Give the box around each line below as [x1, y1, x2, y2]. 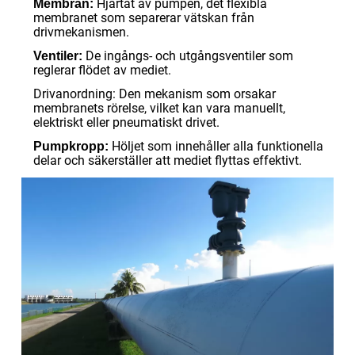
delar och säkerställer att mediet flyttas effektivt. [33, 152, 302, 168]
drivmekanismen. [33, 24, 129, 40]
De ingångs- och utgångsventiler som [82, 48, 293, 63]
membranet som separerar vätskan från [33, 10, 254, 25]
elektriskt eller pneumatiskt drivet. [33, 114, 219, 130]
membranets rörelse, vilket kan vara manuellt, [33, 100, 285, 116]
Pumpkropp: [33, 139, 109, 153]
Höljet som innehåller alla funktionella [109, 138, 323, 154]
